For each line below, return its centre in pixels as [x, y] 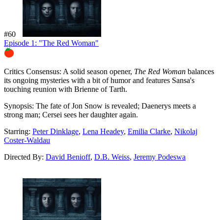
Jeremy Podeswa [160, 157]
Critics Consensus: [33, 71]
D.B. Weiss [112, 157]
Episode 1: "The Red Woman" [51, 43]
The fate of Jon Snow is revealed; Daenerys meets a [115, 106]
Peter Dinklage [55, 131]
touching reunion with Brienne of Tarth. [66, 89]
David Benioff [68, 157]
